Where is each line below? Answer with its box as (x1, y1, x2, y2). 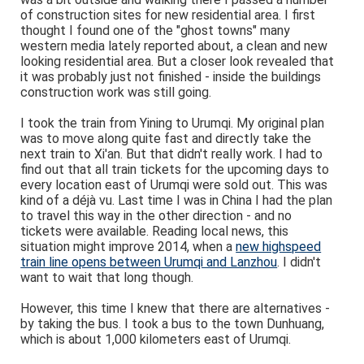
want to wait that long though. (20, 270, 194, 285)
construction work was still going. (20, 84, 212, 100)
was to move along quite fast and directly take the (20, 131, 312, 146)
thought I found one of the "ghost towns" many (20, 23, 291, 38)
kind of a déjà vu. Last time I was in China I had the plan (20, 193, 333, 208)
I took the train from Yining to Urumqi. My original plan (20, 115, 325, 131)
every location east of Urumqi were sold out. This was (20, 177, 328, 193)
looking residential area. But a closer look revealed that (20, 54, 335, 69)
